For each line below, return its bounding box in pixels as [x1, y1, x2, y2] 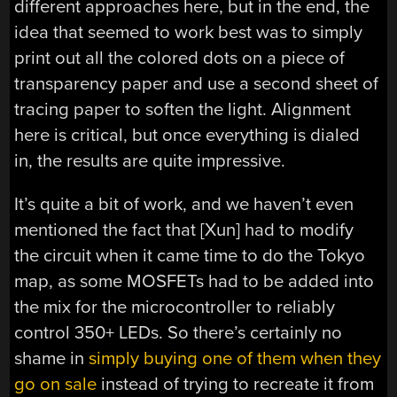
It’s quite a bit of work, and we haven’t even [14, 193, 354, 216]
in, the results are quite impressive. [14, 149, 286, 172]
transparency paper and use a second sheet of [14, 72, 379, 95]
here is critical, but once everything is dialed [14, 123, 361, 146]
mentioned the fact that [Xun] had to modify [14, 219, 354, 242]
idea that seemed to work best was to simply [14, 20, 363, 43]
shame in [14, 347, 90, 370]
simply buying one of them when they [89, 347, 382, 370]
